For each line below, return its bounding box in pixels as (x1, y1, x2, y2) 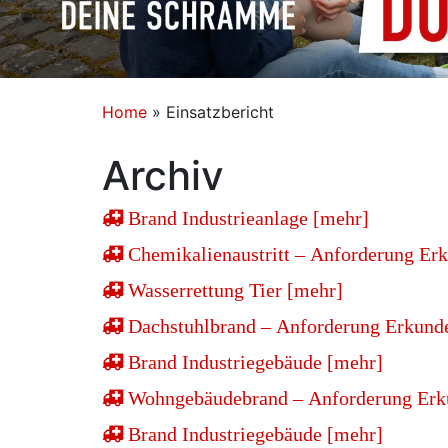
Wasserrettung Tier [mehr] (123, 279, 343, 300)
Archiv (102, 150, 224, 200)
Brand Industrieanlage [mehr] (123, 207, 369, 228)
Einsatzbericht (166, 101, 274, 122)
